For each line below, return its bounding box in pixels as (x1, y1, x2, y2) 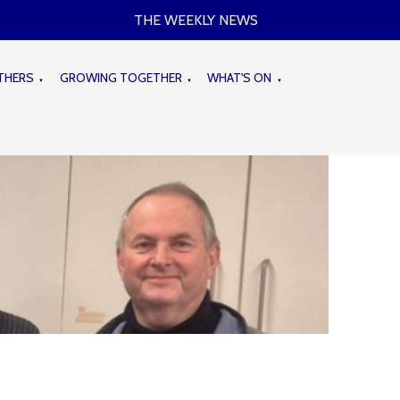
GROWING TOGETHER (59, 69, 182, 86)
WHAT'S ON (207, 69, 272, 86)
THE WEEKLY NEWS (134, 11, 259, 29)
